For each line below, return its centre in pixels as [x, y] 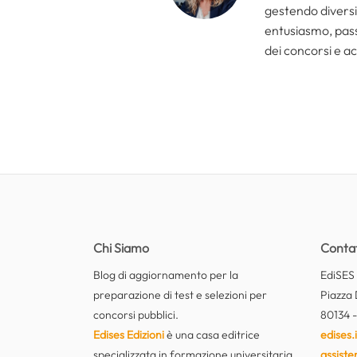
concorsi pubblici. [136, 315]
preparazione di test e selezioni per [180, 295]
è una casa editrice [212, 335]
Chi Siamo [121, 248]
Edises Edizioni [129, 335]
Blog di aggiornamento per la [166, 275]
